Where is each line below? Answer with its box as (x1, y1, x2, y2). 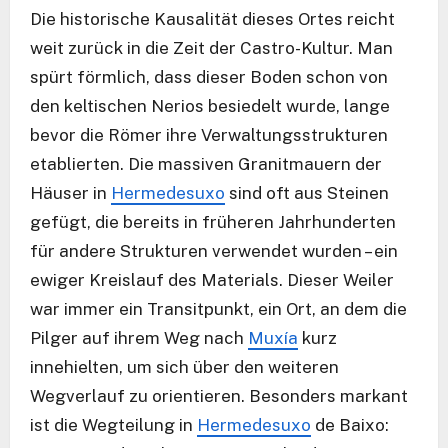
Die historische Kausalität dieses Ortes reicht (30, 9, 395, 30)
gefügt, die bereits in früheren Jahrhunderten (30, 212, 396, 233)
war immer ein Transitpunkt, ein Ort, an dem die (30, 299, 407, 320)
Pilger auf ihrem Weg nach (30, 328, 248, 349)
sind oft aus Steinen (225, 183, 389, 204)
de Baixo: (311, 415, 389, 436)
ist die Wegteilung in (30, 415, 197, 436)
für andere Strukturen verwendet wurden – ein (30, 241, 398, 262)
